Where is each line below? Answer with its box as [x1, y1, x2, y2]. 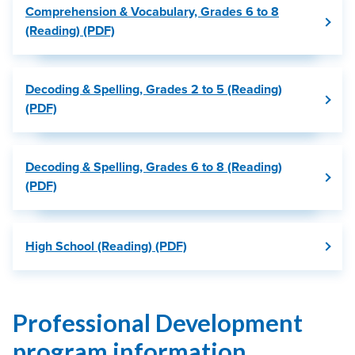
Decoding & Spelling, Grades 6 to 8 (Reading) [25, 158, 282, 175]
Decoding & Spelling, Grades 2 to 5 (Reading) [25, 81, 282, 97]
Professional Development [13, 307, 303, 337]
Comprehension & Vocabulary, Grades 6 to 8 [25, 3, 279, 20]
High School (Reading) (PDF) [25, 238, 187, 254]
